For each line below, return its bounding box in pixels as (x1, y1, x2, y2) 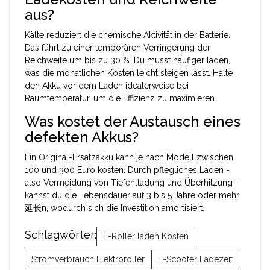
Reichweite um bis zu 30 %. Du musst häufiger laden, (25, 55, 230, 65)
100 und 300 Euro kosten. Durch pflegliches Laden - (25, 165, 230, 175)
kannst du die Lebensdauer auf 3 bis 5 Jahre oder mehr (25, 190, 239, 200)
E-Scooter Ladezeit (158, 254, 233, 264)
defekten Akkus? (25, 128, 139, 146)
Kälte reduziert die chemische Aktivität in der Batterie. (25, 30, 230, 40)
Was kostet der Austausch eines (25, 112, 240, 130)
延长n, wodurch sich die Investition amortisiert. (25, 202, 204, 213)
